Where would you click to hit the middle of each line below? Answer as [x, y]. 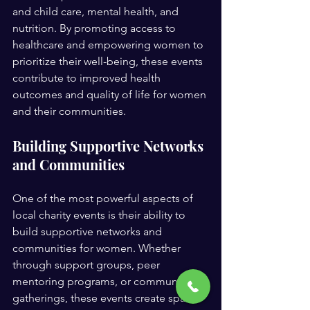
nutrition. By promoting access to [95, 28]
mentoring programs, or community [102, 282]
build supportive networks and [89, 232]
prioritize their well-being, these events [109, 62]
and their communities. [69, 111]
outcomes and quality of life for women [111, 95]
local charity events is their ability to [100, 215]
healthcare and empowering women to [109, 45]
